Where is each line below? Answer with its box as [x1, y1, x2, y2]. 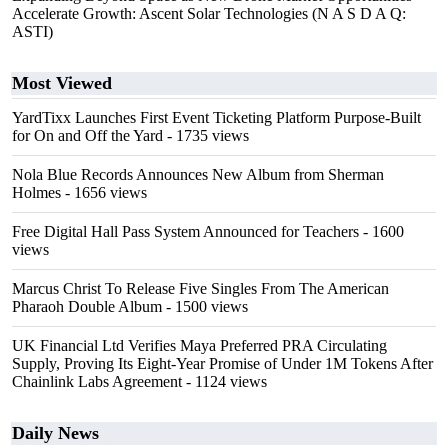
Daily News [12, 423, 99, 443]
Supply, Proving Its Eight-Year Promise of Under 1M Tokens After [12, 355, 433, 372]
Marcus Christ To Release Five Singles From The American [12, 280, 389, 297]
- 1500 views [162, 298, 248, 315]
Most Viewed [12, 73, 112, 93]
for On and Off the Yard [12, 127, 163, 144]
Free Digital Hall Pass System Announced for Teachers [12, 223, 359, 240]
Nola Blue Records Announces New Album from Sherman [12, 166, 384, 183]
